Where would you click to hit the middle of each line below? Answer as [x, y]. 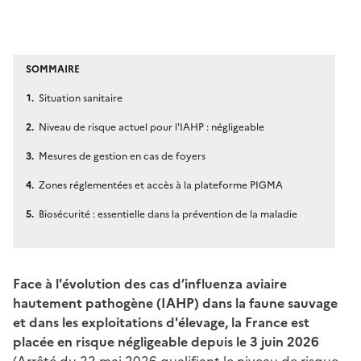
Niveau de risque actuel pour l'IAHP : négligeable [151, 127]
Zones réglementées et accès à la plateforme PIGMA [161, 185]
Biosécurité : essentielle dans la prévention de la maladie [168, 214]
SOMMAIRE [53, 69]
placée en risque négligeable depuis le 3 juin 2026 [166, 341]
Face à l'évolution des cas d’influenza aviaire [150, 283]
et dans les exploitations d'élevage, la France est [161, 322]
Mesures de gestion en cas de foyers [122, 156]
